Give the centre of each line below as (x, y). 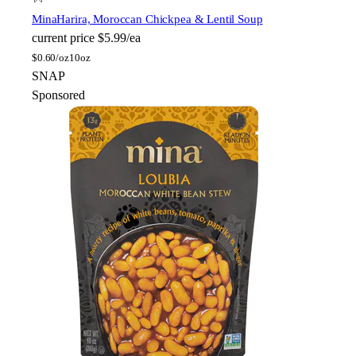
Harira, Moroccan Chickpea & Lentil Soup (160, 19)
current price (63, 38)
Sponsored (58, 95)
